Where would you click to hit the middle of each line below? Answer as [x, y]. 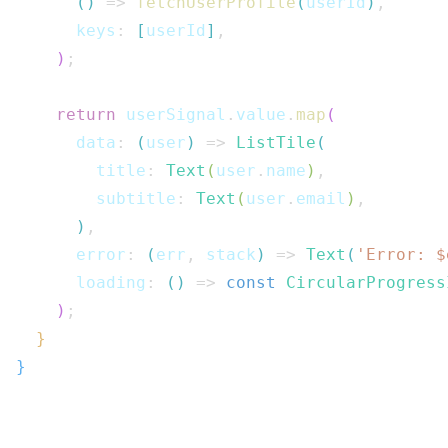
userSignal [171, 114]
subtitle [96, 198]
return [86, 114]
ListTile [276, 142]
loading [81, 282]
